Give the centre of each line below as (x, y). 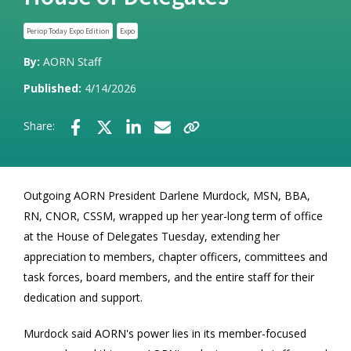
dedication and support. (83, 297)
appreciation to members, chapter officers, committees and (175, 256)
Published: (54, 88)
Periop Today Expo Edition (68, 31)
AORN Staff (72, 62)
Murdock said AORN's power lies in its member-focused (165, 333)
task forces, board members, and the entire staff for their (169, 277)
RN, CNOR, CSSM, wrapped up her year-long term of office (173, 215)
